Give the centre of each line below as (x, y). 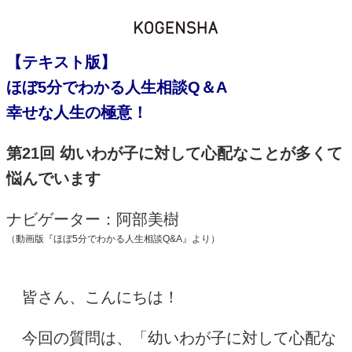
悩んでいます (53, 178)
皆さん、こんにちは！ (93, 297)
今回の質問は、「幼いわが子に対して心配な (171, 337)
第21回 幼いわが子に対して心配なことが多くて (174, 153)
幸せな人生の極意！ (77, 112)
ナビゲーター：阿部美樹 (93, 219)
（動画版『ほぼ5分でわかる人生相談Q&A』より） (113, 238)
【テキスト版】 (61, 62)
